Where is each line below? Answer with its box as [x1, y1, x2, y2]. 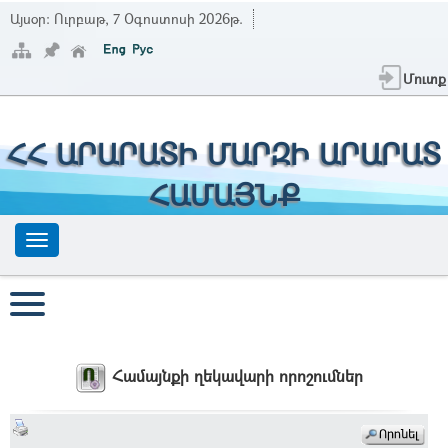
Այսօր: [10, 9, 54, 28]
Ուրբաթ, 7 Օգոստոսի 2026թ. [54, 9, 243, 28]
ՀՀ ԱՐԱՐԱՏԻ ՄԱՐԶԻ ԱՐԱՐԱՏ [7, 134, 441, 173]
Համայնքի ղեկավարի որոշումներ [112, 365, 363, 387]
